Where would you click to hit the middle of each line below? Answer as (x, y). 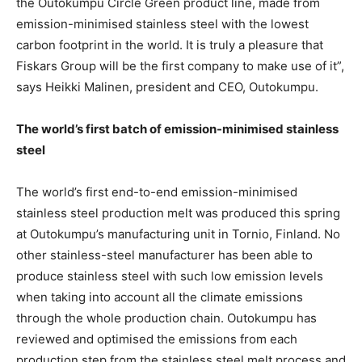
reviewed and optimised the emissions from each (157, 339)
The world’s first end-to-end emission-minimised (157, 192)
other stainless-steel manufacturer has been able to (164, 255)
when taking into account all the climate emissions (160, 297)
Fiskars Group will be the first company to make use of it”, (180, 65)
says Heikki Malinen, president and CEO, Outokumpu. (167, 86)
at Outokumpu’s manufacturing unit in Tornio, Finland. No (178, 234)
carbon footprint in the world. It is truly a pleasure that (170, 44)
